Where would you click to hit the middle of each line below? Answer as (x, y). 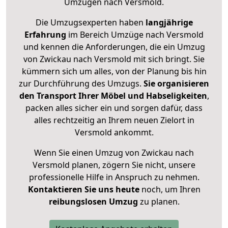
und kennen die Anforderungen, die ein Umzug (114, 47)
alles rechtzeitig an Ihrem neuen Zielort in (114, 120)
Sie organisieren (176, 84)
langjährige (169, 23)
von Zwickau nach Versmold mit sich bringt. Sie (114, 59)
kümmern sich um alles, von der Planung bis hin (114, 72)
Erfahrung (45, 35)
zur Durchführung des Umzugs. (81, 84)
